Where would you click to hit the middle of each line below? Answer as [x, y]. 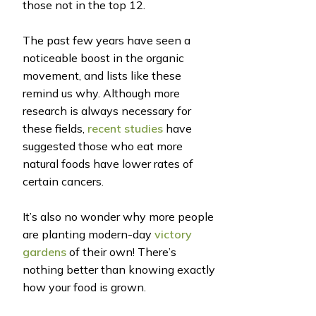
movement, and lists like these [102, 75]
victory [173, 234]
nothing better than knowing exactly [119, 269]
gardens [44, 251]
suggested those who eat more [103, 146]
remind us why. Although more [101, 93]
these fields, [55, 128]
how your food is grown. [84, 287]
